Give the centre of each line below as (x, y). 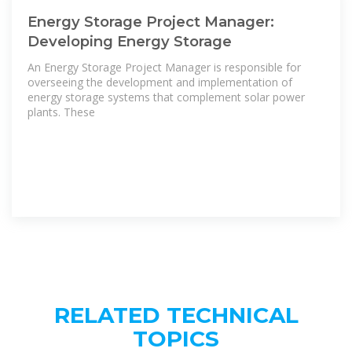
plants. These (61, 112)
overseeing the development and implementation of (160, 82)
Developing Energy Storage (130, 41)
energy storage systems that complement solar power (166, 97)
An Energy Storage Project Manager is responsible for (164, 68)
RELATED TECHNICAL (176, 315)
